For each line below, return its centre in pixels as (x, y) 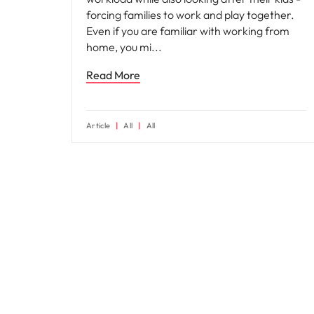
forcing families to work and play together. (190, 15)
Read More (113, 75)
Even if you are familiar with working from (188, 31)
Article (98, 125)
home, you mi (120, 47)
